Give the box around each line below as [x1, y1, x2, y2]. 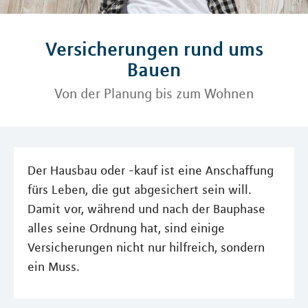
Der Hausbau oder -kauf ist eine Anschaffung [27, 163, 274, 178]
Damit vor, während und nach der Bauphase [27, 201, 265, 217]
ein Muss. [27, 259, 80, 274]
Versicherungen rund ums [45, 37, 263, 60]
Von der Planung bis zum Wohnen [54, 85, 254, 102]
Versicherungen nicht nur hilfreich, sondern [27, 240, 265, 255]
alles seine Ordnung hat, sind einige [27, 221, 225, 236]
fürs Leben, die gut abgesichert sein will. [27, 182, 252, 197]
